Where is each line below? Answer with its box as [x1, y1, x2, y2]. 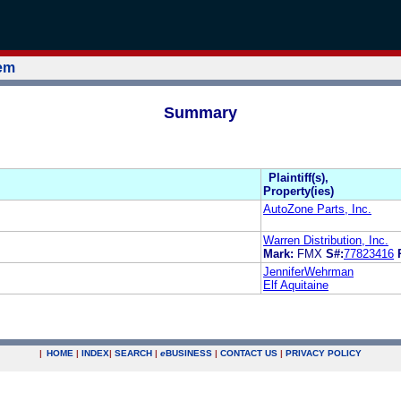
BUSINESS [166, 348, 212, 358]
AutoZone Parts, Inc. [263, 201, 371, 216]
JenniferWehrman [263, 264, 354, 278]
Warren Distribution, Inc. [263, 233, 388, 247]
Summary [164, 103, 237, 122]
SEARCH [115, 348, 152, 358]
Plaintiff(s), [269, 170, 328, 184]
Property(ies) [263, 183, 334, 198]
